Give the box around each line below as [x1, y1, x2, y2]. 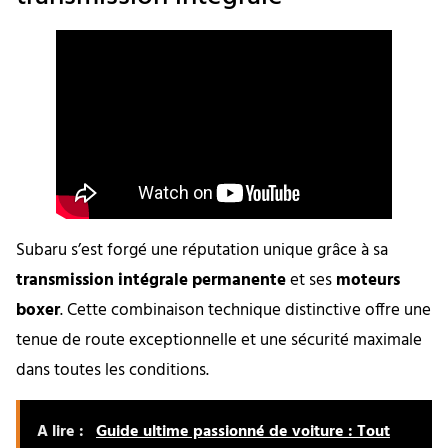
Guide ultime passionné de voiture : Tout [96, 418, 390, 445]
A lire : [37, 418, 88, 445]
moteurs [336, 266, 400, 294]
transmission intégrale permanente [16, 266, 286, 294]
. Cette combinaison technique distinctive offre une [60, 296, 431, 324]
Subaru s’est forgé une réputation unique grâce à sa [16, 236, 388, 264]
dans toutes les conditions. [16, 356, 209, 384]
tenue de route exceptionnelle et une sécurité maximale [16, 326, 422, 354]
